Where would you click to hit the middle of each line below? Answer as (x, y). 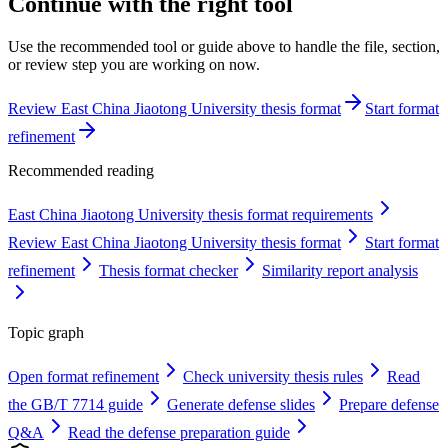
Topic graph (46, 332)
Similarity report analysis (340, 270)
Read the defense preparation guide (179, 432)
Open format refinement (83, 376)
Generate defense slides (241, 404)
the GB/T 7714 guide (75, 404)
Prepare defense (389, 404)
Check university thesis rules (273, 376)
